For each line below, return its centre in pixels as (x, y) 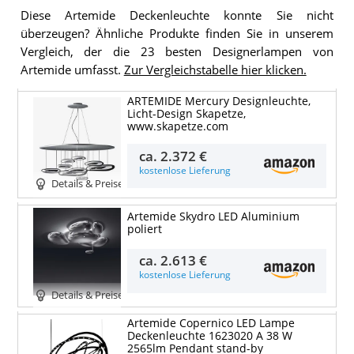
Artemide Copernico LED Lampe (211, 324)
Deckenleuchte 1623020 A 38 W (209, 336)
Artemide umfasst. (72, 70)
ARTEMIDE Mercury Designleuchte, (218, 102)
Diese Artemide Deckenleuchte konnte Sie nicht (177, 15)
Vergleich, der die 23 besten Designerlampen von (177, 51)
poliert (144, 229)
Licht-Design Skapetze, (186, 114)
